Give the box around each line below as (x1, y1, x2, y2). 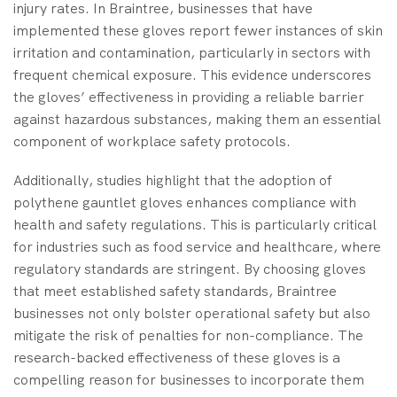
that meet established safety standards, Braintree (13, 281, 337, 300)
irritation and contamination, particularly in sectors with (13, 43, 370, 63)
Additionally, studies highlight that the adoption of (13, 170, 332, 190)
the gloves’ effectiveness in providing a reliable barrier (13, 88, 364, 107)
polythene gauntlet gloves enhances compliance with (13, 192, 356, 212)
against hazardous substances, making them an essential (13, 110, 381, 129)
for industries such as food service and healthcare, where (13, 237, 381, 256)
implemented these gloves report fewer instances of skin (13, 21, 383, 41)
